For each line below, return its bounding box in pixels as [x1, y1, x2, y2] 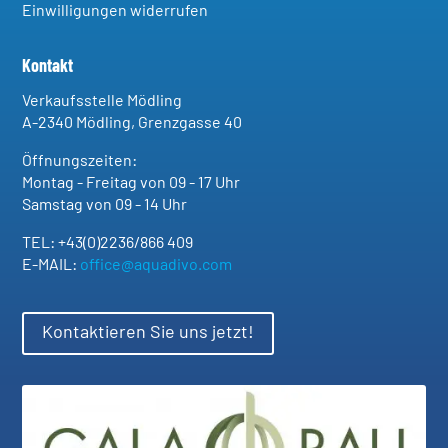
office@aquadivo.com [80, 256, 233, 273]
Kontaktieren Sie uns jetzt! [42, 324, 254, 343]
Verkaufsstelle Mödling [22, 92, 183, 109]
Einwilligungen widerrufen [22, 2, 209, 19]
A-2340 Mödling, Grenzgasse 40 [22, 114, 243, 131]
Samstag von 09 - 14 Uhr [22, 196, 188, 213]
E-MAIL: [22, 256, 81, 273]
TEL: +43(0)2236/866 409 [22, 234, 194, 251]
